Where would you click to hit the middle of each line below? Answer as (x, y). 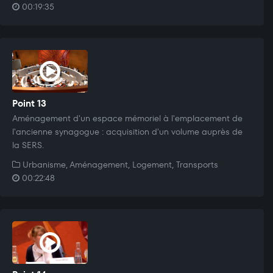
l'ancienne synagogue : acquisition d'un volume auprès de (127, 131)
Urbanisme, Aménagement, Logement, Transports (119, 164)
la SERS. (28, 145)
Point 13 (29, 103)
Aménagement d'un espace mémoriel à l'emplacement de (127, 118)
